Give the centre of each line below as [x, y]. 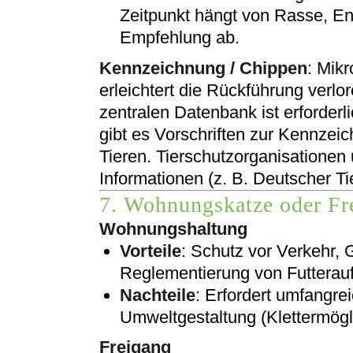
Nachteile [158, 295]
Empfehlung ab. [180, 38]
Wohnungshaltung [173, 229]
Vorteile [150, 251]
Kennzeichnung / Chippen [203, 68]
